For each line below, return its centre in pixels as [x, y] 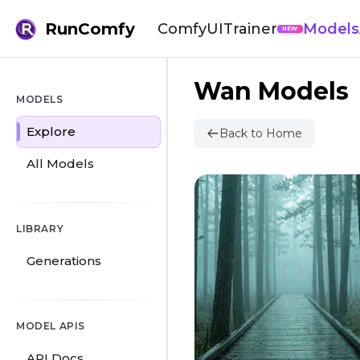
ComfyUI [190, 29]
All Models [60, 164]
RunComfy [90, 29]
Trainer [250, 29]
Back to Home [261, 133]
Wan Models [271, 91]
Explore [51, 131]
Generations [64, 261]
